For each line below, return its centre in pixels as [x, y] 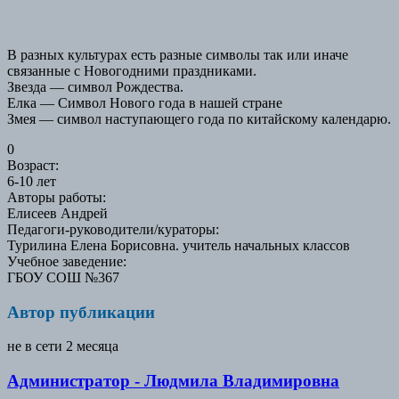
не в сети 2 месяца [63, 346]
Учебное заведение [65, 261]
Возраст [31, 165]
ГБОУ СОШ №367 [63, 277]
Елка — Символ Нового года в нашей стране [145, 102]
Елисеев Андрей [57, 213]
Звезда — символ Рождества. [95, 86]
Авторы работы [55, 197]
